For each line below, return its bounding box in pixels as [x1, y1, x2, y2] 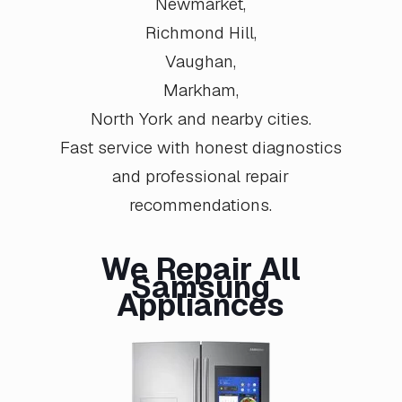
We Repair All [100, 249, 301, 290]
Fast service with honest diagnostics [59, 136, 342, 160]
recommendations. [129, 194, 273, 217]
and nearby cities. [172, 108, 311, 131]
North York [90, 108, 173, 131]
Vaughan [165, 50, 234, 74]
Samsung [131, 267, 271, 308]
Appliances [117, 285, 285, 326]
